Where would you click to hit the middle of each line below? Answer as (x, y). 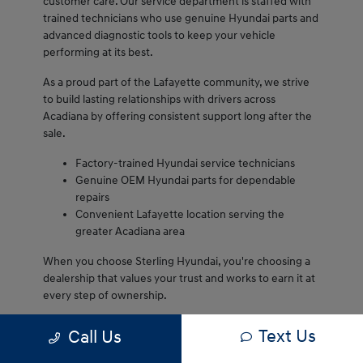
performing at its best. (98, 53)
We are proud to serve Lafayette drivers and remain (171, 326)
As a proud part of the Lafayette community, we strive (176, 83)
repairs (92, 198)
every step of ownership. (105, 296)
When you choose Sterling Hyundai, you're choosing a (176, 262)
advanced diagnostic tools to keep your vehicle (159, 36)
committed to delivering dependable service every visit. (181, 343)
